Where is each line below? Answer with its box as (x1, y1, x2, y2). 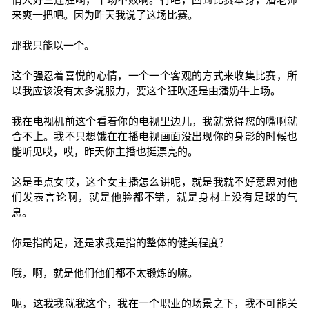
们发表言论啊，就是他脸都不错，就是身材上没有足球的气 (11, 191, 298, 203)
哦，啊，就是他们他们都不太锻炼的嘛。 (11, 267, 198, 279)
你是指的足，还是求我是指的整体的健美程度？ (11, 237, 229, 248)
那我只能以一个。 (11, 39, 94, 51)
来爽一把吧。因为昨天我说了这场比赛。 (11, 9, 198, 21)
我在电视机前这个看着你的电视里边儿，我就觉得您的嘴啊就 (11, 115, 298, 127)
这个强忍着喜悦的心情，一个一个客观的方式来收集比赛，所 (11, 70, 298, 81)
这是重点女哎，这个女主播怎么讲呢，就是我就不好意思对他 (11, 176, 298, 188)
